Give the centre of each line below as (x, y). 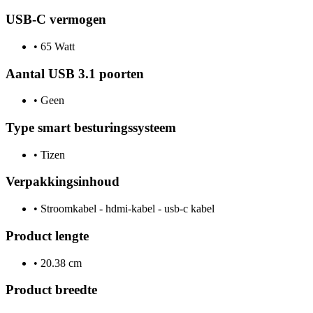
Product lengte (47, 235)
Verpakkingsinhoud (63, 182)
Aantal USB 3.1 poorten (75, 73)
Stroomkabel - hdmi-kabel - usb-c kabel (126, 209)
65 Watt (56, 46)
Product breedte (51, 290)
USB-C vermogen (56, 20)
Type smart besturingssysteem (91, 127)
